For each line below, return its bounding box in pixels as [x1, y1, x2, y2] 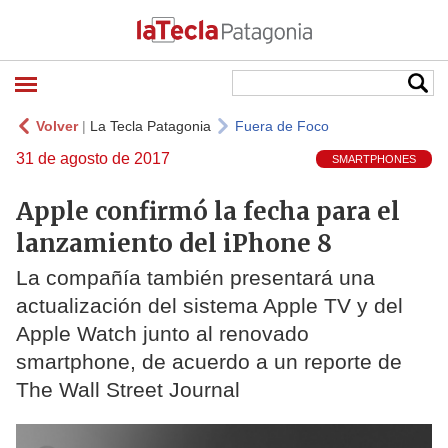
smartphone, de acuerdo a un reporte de [16, 350, 402, 374]
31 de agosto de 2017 [16, 150, 170, 167]
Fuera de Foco [235, 118, 329, 134]
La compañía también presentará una [16, 266, 375, 290]
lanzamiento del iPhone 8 [16, 227, 332, 259]
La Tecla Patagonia [90, 118, 211, 134]
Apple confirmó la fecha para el [16, 195, 400, 227]
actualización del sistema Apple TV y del [16, 294, 403, 318]
